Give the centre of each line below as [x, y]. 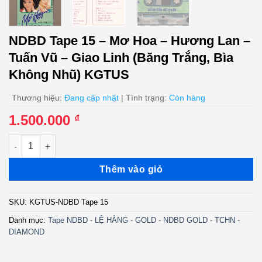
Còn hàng [187, 98]
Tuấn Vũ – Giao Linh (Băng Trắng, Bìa [121, 58]
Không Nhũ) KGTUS [69, 75]
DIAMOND [27, 232]
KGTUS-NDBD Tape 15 [69, 202]
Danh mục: [28, 220]
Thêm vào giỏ [131, 170]
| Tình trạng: [144, 98]
